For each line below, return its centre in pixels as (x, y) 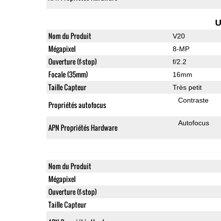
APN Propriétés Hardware (83, 127)
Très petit (187, 87)
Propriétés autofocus (77, 105)
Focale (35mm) (68, 74)
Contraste (194, 100)
